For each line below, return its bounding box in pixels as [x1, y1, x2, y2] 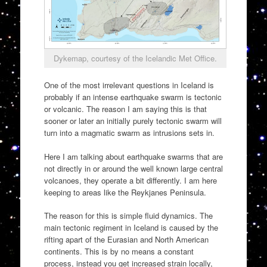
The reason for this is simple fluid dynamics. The [44, 210, 213, 222]
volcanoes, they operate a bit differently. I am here [44, 174, 217, 186]
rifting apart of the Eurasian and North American [44, 234, 209, 246]
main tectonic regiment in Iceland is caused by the [44, 222, 218, 234]
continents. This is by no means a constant [44, 246, 194, 257]
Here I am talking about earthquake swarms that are [44, 150, 223, 162]
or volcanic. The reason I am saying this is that [44, 103, 207, 115]
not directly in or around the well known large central [44, 162, 223, 174]
